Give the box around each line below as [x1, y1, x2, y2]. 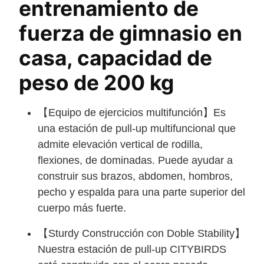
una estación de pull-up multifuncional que [38, 122, 236, 134]
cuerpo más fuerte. [38, 202, 126, 214]
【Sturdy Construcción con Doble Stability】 [38, 227, 245, 239]
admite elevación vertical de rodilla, [38, 138, 203, 150]
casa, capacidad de [19, 45, 212, 71]
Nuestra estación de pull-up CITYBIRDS [38, 243, 226, 255]
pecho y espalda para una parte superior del [38, 186, 245, 198]
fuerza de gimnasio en [19, 20, 242, 46]
